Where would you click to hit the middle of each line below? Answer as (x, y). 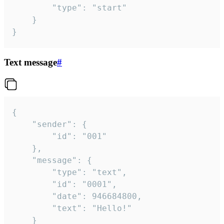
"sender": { (22, 124)
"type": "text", (32, 172)
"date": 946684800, (32, 196)
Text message (30, 62)
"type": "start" (32, 7)
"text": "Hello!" (32, 208)
